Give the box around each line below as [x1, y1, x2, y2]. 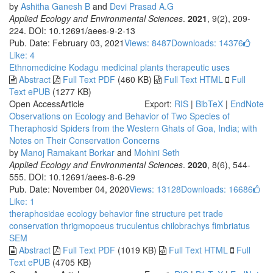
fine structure [133, 207, 186, 219]
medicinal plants [99, 61, 163, 73]
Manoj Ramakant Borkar [21, 146, 115, 158]
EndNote [230, 97, 264, 110]
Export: [144, 97, 174, 110]
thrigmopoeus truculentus [58, 219, 159, 232]
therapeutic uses [163, 61, 230, 73]
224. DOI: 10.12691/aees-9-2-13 [9, 24, 135, 37]
